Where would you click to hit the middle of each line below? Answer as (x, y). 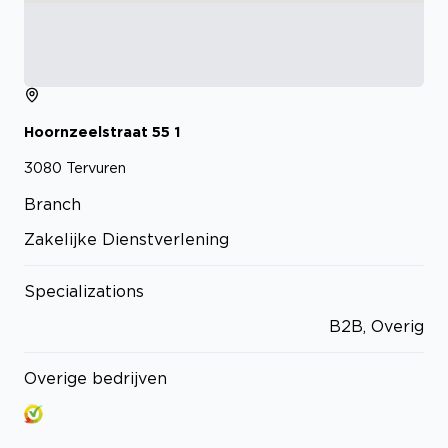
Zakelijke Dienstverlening (126, 239)
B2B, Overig (376, 326)
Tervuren (96, 168)
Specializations (84, 291)
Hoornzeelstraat (86, 131)
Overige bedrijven (95, 378)
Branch (52, 204)
